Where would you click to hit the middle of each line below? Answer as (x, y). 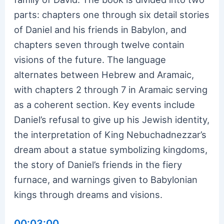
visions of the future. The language (90, 59)
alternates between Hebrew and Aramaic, (104, 74)
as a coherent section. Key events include (105, 104)
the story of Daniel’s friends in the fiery (98, 164)
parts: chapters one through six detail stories (112, 14)
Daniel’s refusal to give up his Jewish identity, (112, 119)
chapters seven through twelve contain (99, 44)
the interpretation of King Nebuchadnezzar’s (110, 134)
